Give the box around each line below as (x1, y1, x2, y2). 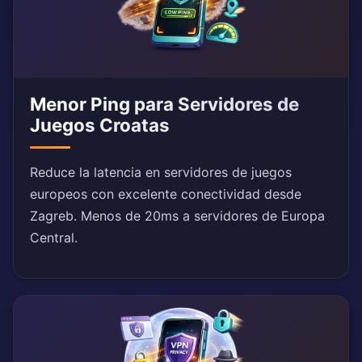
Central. (30, 229, 78, 246)
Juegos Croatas (30, 114, 170, 137)
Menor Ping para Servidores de (30, 93, 299, 116)
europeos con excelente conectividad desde (30, 186, 301, 203)
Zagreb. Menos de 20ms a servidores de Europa (30, 208, 325, 225)
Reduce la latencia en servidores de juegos (30, 164, 292, 181)
